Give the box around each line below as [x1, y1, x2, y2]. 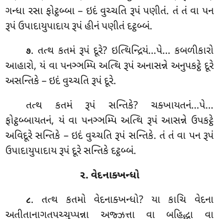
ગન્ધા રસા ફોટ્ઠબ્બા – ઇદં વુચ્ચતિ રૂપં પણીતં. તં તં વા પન [5, 5, 214, 19]
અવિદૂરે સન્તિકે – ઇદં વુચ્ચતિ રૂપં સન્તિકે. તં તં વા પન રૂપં [5, 130, 214, 144]
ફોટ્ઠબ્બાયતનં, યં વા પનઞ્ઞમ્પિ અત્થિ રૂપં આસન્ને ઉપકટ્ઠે [5, 114, 214, 129]
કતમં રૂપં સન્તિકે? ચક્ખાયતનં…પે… [55, 99, 214, 113]
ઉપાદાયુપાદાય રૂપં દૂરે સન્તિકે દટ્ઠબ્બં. [5, 145, 137, 159]
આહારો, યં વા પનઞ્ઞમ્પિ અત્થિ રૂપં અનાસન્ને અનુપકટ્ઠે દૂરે [5, 60, 214, 74]
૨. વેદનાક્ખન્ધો [80, 169, 139, 183]
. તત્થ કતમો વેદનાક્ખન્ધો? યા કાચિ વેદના [31, 193, 214, 207]
